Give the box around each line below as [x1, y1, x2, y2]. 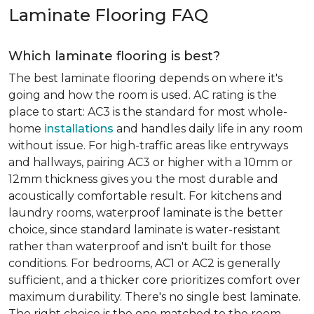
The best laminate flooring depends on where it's [8, 71, 282, 85]
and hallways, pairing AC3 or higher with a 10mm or [8, 156, 293, 169]
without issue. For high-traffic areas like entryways [8, 139, 288, 152]
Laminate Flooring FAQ [8, 5, 208, 25]
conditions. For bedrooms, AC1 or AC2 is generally [8, 257, 280, 270]
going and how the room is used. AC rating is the [8, 88, 277, 102]
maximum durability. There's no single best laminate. [8, 290, 301, 303]
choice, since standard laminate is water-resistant [8, 223, 280, 236]
